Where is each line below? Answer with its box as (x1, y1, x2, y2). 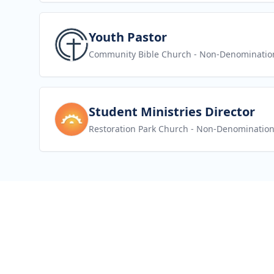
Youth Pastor (89, 29, 167, 45)
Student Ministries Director (89, 103, 255, 120)
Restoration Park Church (89, 123, 188, 135)
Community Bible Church (89, 48, 191, 60)
